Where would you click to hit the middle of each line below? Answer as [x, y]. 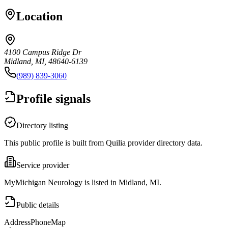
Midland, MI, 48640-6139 [46, 61]
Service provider [43, 165]
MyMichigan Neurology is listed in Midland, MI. [83, 182]
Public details [38, 205]
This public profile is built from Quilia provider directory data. [103, 142]
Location [39, 16]
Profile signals [53, 98]
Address [17, 222]
